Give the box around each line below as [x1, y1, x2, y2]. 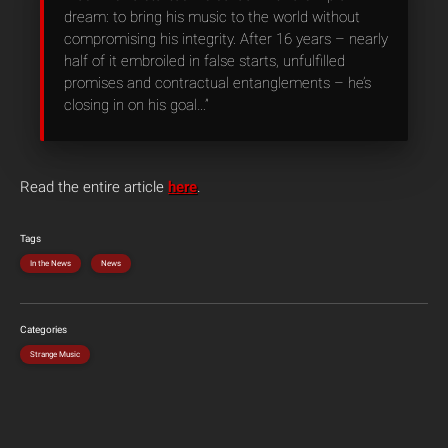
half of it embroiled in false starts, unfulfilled [64, 52, 345, 70]
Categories [20, 324, 67, 335]
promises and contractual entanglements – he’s [64, 74, 371, 92]
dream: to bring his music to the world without [64, 8, 360, 26]
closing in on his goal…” [64, 96, 209, 114]
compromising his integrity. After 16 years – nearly [64, 30, 388, 48]
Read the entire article [20, 178, 168, 196]
